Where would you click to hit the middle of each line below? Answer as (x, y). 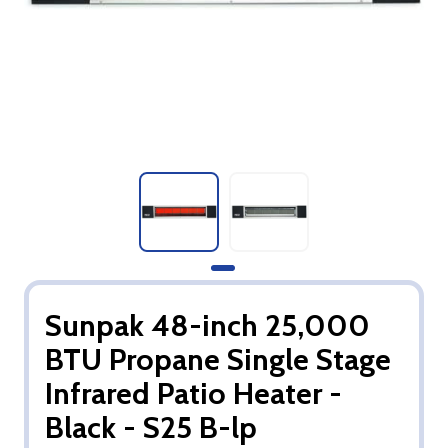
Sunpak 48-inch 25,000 (207, 325)
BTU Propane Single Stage (218, 359)
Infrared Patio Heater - (193, 393)
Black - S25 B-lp (151, 427)
